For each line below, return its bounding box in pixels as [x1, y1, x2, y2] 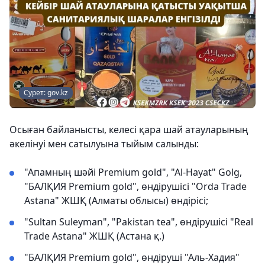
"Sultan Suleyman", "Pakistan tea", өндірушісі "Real [24, 215, 253, 228]
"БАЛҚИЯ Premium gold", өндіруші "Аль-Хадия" [24, 250, 240, 264]
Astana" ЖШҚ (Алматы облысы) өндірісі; [24, 193, 208, 207]
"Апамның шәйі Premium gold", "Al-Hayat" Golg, [24, 165, 242, 179]
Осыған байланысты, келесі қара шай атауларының [9, 122, 248, 136]
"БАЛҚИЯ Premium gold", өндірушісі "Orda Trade [24, 179, 247, 193]
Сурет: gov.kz [24, 87, 68, 98]
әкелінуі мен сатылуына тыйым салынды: [9, 137, 199, 150]
